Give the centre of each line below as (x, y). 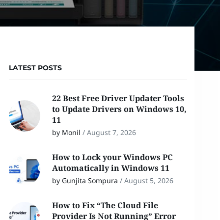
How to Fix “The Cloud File (105, 205)
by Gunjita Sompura (85, 180)
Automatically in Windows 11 (111, 168)
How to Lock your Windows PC (112, 157)
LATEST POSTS (35, 68)
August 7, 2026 (111, 132)
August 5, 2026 (149, 180)
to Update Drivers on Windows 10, (119, 109)
